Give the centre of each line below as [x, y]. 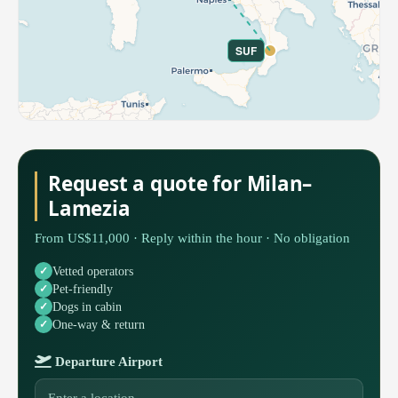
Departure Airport [107, 362]
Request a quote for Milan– [180, 184]
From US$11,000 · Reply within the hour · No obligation [192, 238]
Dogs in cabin [87, 306]
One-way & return [99, 324]
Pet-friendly [83, 288]
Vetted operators [93, 271]
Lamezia [89, 209]
